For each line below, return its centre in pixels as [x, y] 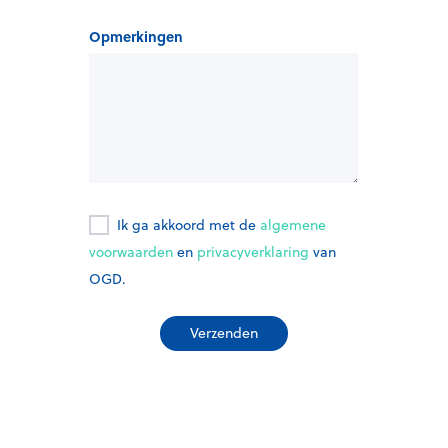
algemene [292, 224]
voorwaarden [131, 251]
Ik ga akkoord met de [188, 224]
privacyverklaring [253, 251]
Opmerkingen [136, 36]
